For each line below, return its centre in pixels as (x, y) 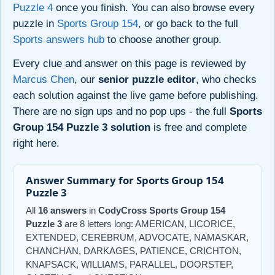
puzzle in (35, 23)
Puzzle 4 (33, 7)
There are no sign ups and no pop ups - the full (121, 112)
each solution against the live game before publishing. (136, 96)
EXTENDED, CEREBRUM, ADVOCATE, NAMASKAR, (137, 238)
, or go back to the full (188, 23)
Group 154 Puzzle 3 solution (82, 128)
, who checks (226, 80)
